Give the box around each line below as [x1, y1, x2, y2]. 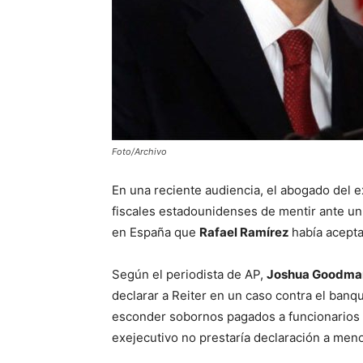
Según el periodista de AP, [112, 267, 267, 282]
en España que [112, 224, 199, 240]
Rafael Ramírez [199, 224, 292, 240]
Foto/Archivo [112, 146, 167, 157]
